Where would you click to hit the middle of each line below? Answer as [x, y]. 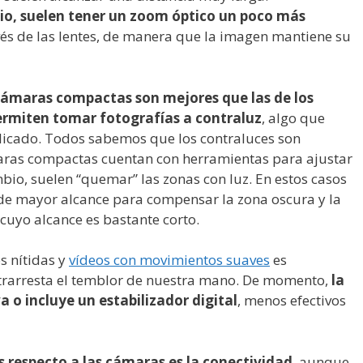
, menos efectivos [292, 301]
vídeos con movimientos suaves [169, 260]
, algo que [293, 117]
